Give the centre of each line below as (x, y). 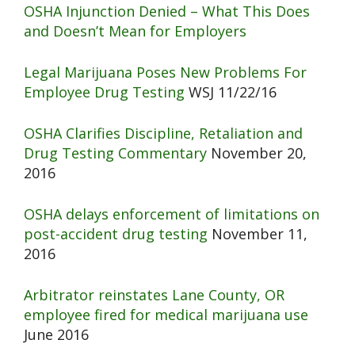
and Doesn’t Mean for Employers (135, 31)
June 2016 (56, 335)
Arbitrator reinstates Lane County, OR (154, 295)
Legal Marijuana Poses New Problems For (165, 73)
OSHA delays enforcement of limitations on (172, 214)
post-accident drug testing (116, 234)
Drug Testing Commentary (115, 153)
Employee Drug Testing (104, 92)
